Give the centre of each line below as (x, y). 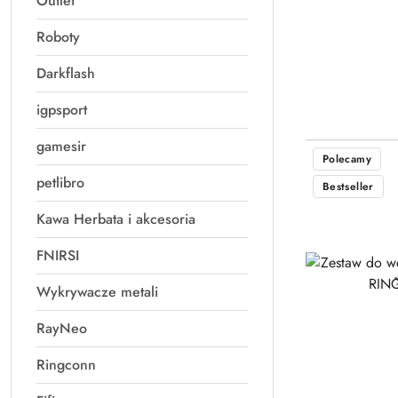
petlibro (60, 183)
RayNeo (62, 328)
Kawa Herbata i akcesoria (116, 219)
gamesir (61, 146)
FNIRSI (58, 255)
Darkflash (66, 73)
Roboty (58, 37)
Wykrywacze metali (97, 292)
